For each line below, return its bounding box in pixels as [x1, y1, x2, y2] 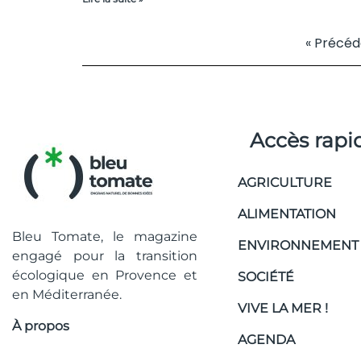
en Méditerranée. [12, 287, 125, 303]
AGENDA [238, 332, 295, 348]
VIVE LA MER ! [238, 301, 328, 317]
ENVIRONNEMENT [238, 238, 359, 254]
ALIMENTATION [238, 206, 336, 222]
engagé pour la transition [12, 248, 197, 264]
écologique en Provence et [12, 268, 197, 284]
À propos [12, 317, 69, 334]
